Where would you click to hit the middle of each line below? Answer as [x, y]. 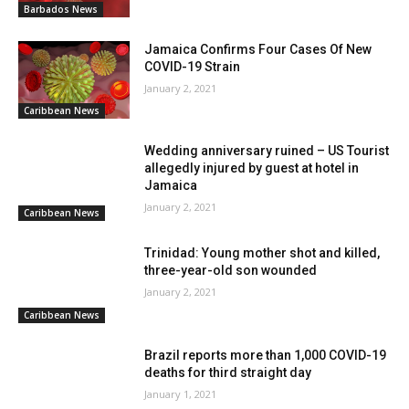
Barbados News [61, 9]
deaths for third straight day [228, 372]
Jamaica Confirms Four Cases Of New [258, 49]
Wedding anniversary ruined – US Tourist [267, 151]
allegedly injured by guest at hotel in [252, 168]
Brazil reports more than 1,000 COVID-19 [266, 355]
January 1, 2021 [181, 393]
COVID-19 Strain [193, 66]
